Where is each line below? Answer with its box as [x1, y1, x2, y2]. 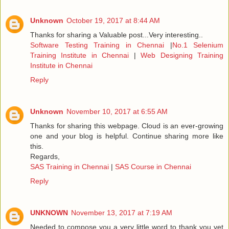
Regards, [30, 152, 60, 161]
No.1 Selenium [172, 40, 223, 49]
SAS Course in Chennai [115, 162, 191, 171]
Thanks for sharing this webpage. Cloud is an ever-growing [30, 121, 223, 130]
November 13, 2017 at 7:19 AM [71, 208, 172, 217]
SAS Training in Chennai [30, 162, 111, 171]
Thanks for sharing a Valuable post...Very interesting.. [30, 30, 203, 39]
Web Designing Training [141, 51, 224, 59]
